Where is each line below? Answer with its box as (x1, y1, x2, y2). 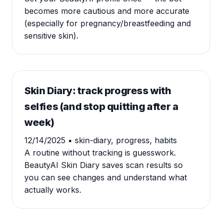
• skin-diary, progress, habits (68, 135, 177, 145)
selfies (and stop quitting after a (24, 101, 178, 112)
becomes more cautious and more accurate (24, 6, 189, 16)
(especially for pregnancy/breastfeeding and (24, 18, 191, 28)
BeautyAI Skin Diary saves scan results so (24, 160, 183, 170)
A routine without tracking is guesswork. (24, 148, 176, 158)
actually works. (24, 185, 81, 195)
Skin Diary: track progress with (24, 85, 171, 97)
